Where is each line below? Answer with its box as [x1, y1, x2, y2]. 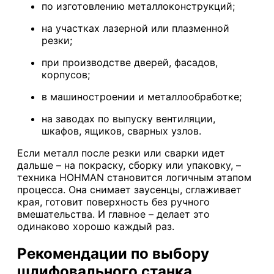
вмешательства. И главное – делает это [17, 207, 210, 220]
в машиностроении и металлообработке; [42, 90, 242, 103]
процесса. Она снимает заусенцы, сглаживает [17, 183, 242, 196]
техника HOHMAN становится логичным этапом [17, 171, 251, 183]
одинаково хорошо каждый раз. [17, 220, 174, 232]
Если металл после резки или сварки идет [17, 146, 225, 159]
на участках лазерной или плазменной [42, 21, 229, 34]
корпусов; [42, 68, 90, 81]
